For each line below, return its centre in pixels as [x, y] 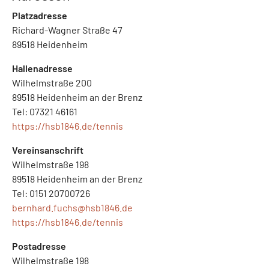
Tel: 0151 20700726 [51, 193]
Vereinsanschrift [48, 150]
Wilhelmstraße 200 [52, 82]
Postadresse [39, 246]
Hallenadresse [42, 68]
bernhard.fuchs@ [49, 207]
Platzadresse [40, 15]
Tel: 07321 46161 [45, 111]
